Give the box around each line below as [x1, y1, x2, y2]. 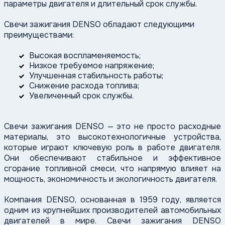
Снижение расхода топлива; [29, 80, 139, 91]
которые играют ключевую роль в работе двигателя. [4, 142, 221, 153]
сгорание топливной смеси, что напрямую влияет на [4, 163, 221, 174]
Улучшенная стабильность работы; [29, 70, 163, 81]
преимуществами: [4, 30, 74, 41]
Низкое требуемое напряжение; [29, 60, 154, 71]
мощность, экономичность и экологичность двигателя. [4, 174, 217, 185]
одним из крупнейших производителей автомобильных [4, 205, 221, 216]
